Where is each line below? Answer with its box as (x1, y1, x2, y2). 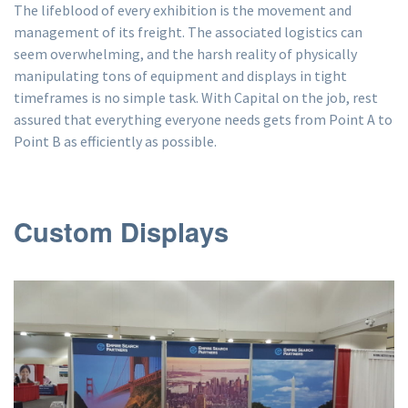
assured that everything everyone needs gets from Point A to (14, 110, 393, 129)
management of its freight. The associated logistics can (14, 23, 362, 42)
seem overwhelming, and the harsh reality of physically (14, 45, 357, 64)
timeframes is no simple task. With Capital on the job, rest (14, 88, 378, 107)
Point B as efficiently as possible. (14, 132, 217, 151)
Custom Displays (14, 212, 229, 251)
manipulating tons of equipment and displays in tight (14, 66, 347, 86)
